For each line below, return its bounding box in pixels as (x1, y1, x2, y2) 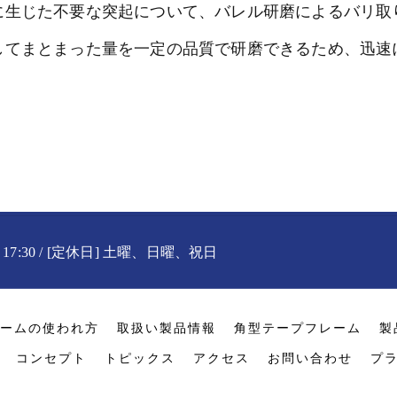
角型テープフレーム (233, 322, 362, 335)
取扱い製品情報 (116, 322, 216, 335)
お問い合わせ (268, 352, 353, 365)
